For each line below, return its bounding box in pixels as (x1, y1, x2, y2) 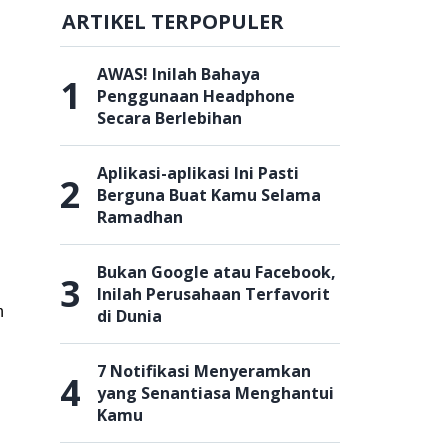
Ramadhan (97, 206, 183, 228)
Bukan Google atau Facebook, (97, 261, 336, 283)
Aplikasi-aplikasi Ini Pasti (97, 162, 299, 184)
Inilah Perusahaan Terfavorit (97, 283, 330, 305)
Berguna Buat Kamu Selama (97, 184, 321, 206)
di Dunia (97, 305, 162, 327)
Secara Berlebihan (97, 107, 242, 129)
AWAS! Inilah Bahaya (97, 63, 260, 85)
